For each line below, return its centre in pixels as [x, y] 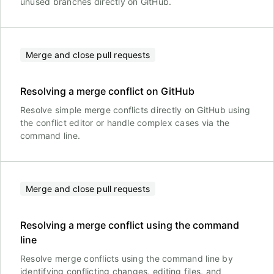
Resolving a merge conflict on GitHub [107, 91]
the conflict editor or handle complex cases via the [125, 123]
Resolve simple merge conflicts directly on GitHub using [135, 110]
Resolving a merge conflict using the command [130, 225]
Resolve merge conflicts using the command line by [127, 258]
